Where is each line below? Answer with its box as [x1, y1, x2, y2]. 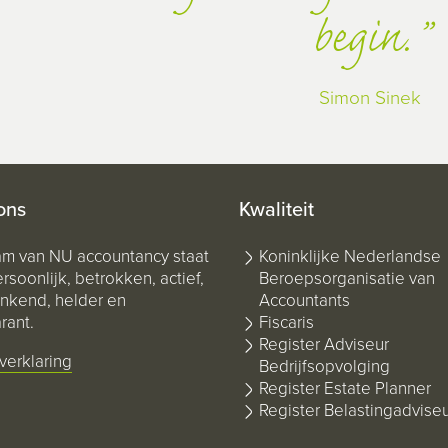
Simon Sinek [319, 86, 422, 109]
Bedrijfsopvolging [258, 355, 390, 377]
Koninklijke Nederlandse [258, 245, 441, 267]
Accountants [258, 289, 350, 311]
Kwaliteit [238, 197, 314, 222]
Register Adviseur [258, 333, 389, 355]
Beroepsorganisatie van [258, 267, 435, 289]
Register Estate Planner [258, 377, 431, 399]
